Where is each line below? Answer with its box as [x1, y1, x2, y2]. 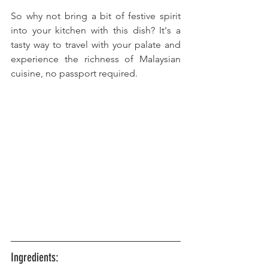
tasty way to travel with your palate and [11, 38, 181, 50]
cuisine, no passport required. [11, 67, 138, 79]
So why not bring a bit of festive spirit [11, 10, 181, 22]
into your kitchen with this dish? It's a [11, 24, 181, 36]
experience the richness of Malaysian [11, 53, 181, 65]
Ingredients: [11, 249, 59, 264]
